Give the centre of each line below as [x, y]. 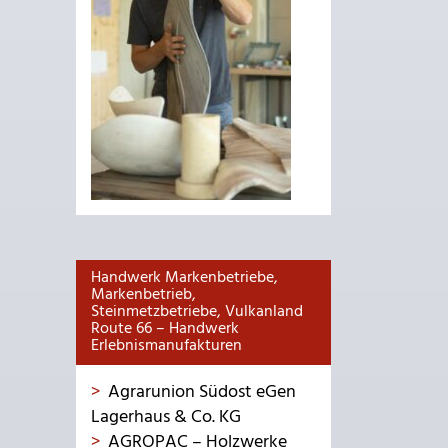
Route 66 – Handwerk [165, 329]
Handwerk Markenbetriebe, [184, 278]
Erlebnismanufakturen [166, 346]
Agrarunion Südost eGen [202, 392]
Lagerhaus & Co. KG [166, 417]
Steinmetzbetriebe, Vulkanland [197, 312]
